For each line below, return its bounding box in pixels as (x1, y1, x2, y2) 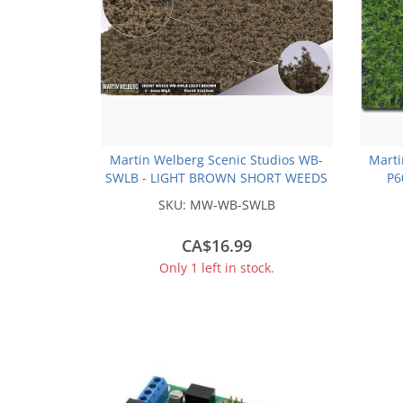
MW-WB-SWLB (189, 195, 275, 213)
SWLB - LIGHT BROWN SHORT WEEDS (105, 168, 328, 186)
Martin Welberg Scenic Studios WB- (110, 150, 324, 168)
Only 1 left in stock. (158, 258, 274, 276)
